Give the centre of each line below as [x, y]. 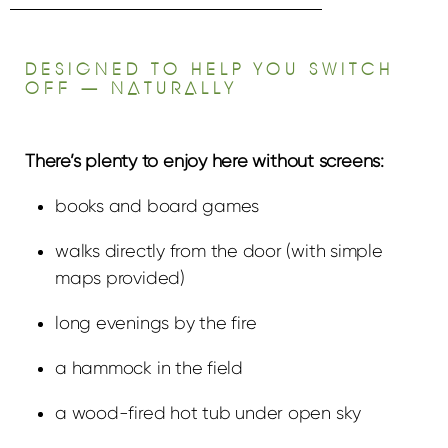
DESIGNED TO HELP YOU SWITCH [209, 69]
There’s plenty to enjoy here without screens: [204, 160]
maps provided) [120, 277]
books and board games [157, 205]
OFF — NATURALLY [131, 88]
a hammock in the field [149, 367]
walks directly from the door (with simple [219, 250]
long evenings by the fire [156, 322]
